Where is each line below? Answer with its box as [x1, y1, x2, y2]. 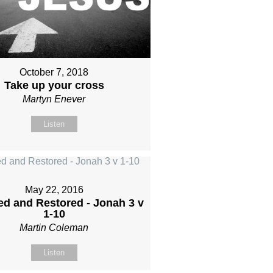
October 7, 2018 [19, 66, 89, 77]
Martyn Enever [23, 93, 86, 104]
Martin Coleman [19, 222, 89, 233]
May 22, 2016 [24, 185, 83, 196]
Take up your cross [4, 79, 104, 91]
